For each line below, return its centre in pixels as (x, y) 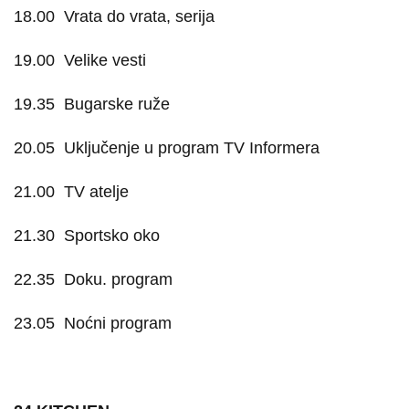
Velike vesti (105, 60)
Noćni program (118, 323)
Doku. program (118, 279)
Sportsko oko (112, 236)
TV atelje (96, 192)
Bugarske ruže (117, 104)
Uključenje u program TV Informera (192, 148)
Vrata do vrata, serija (139, 16)
